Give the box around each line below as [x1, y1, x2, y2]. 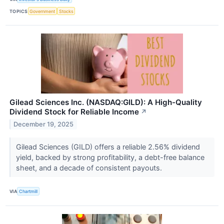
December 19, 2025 [13, 120, 74, 128]
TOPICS [9, 8, 28, 14]
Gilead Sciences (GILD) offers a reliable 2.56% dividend [15, 142, 200, 151]
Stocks [58, 8, 73, 14]
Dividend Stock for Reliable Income [9, 107, 139, 117]
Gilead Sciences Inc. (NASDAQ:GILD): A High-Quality [9, 97, 202, 107]
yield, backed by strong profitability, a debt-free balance [15, 153, 204, 162]
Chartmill [19, 188, 38, 194]
